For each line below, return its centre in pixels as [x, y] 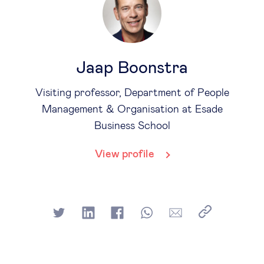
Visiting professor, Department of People [132, 93]
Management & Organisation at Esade [132, 110]
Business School [132, 126]
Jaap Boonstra [132, 68]
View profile [125, 154]
